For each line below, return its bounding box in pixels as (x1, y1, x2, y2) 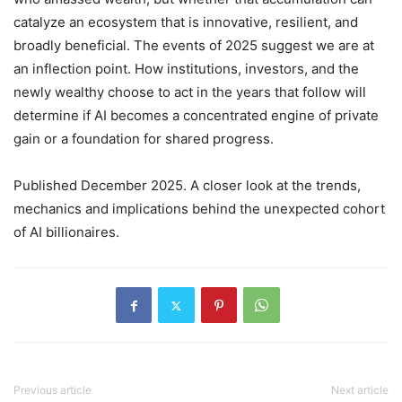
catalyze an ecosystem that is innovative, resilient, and (13, 13, 358, 31)
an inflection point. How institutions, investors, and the (13, 60, 359, 78)
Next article (331, 383, 389, 398)
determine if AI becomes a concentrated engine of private (13, 107, 379, 125)
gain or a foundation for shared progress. (13, 130, 274, 148)
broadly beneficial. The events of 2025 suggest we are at (13, 37, 374, 55)
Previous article (13, 383, 92, 398)
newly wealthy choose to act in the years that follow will (13, 83, 366, 101)
